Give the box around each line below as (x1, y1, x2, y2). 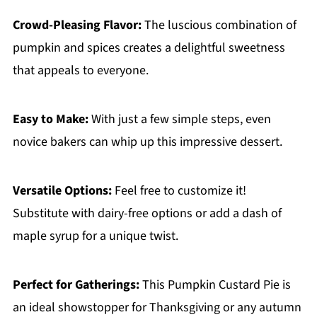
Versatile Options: (12, 182, 112, 200)
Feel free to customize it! (111, 182, 246, 200)
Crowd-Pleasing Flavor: (12, 16, 142, 35)
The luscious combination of (141, 16, 296, 35)
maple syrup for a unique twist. (12, 227, 178, 246)
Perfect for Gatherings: (12, 276, 139, 294)
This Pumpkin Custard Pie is (139, 276, 291, 294)
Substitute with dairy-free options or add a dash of (12, 204, 282, 223)
